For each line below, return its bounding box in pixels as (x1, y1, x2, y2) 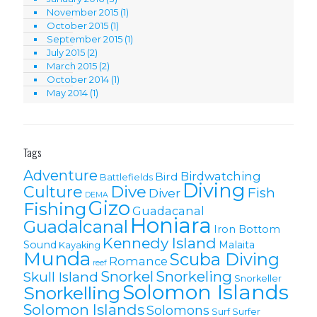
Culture (23, 181, 83, 202)
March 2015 (47, 59, 97, 71)
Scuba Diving (170, 248, 279, 270)
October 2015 (47, 19, 108, 31)
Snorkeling (156, 267, 232, 285)
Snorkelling (23, 282, 120, 304)
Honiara (130, 212, 212, 238)
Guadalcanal (23, 215, 128, 237)
